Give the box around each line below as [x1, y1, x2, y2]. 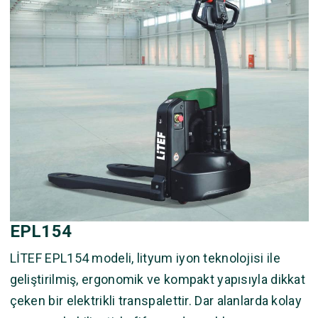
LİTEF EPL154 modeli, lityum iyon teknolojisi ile [9, 251, 280, 265]
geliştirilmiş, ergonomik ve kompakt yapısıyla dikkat [9, 272, 306, 287]
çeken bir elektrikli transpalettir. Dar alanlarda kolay [9, 293, 302, 308]
